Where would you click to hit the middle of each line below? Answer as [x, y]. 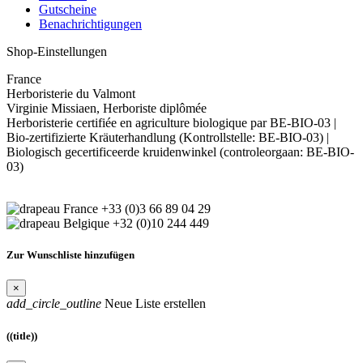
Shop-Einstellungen [57, 52]
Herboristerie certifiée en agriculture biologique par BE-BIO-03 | [171, 123]
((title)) [22, 335]
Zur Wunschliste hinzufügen [70, 255]
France [24, 79]
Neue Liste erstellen [154, 304]
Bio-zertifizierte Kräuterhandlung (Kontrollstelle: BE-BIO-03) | [168, 138]
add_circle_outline [54, 304]
